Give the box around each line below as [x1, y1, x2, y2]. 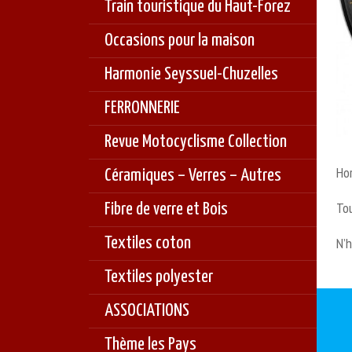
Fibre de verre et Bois [104, 200, 229, 218]
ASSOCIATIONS [104, 301, 190, 320]
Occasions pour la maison [104, 31, 255, 49]
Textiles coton [104, 233, 192, 252]
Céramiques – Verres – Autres [104, 166, 282, 185]
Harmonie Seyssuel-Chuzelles [104, 64, 279, 83]
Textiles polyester [104, 267, 214, 286]
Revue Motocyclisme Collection [104, 132, 288, 151]
